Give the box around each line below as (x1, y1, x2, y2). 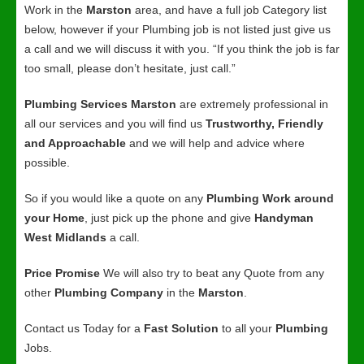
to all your (219, 322, 275, 335)
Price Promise (24, 266, 100, 279)
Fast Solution (144, 322, 219, 335)
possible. (24, 156, 70, 169)
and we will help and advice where (126, 136, 305, 149)
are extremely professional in (176, 97, 328, 110)
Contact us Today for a (24, 322, 144, 335)
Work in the (24, 3, 86, 16)
